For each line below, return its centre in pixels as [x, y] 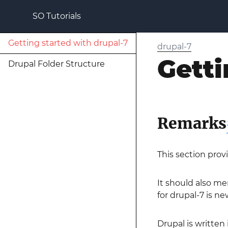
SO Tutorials [57, 16]
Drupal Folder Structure [56, 64]
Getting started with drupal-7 [68, 43]
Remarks [192, 123]
